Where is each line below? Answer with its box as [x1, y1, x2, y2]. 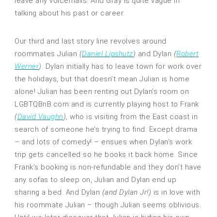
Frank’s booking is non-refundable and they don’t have [15, 163, 201, 172]
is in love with [151, 188, 200, 197]
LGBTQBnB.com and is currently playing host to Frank [15, 100, 199, 109]
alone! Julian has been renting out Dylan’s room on [15, 87, 189, 96]
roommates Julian [15, 49, 79, 59]
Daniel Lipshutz [82, 49, 133, 59]
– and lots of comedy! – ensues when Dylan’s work [15, 138, 192, 147]
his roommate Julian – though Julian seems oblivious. [15, 201, 201, 210]
